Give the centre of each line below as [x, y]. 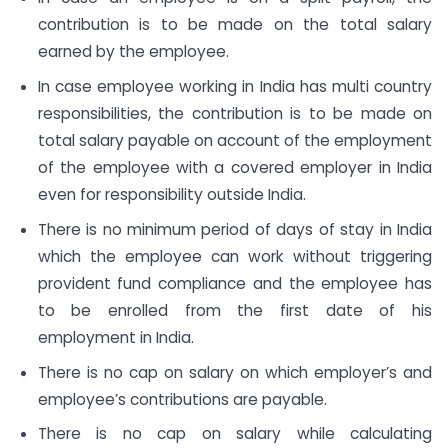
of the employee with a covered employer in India [234, 168]
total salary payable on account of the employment [234, 141]
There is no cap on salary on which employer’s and [234, 372]
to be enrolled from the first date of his [234, 310]
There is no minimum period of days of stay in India [234, 229]
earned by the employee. [133, 52]
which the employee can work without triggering [234, 256]
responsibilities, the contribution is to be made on [234, 114]
